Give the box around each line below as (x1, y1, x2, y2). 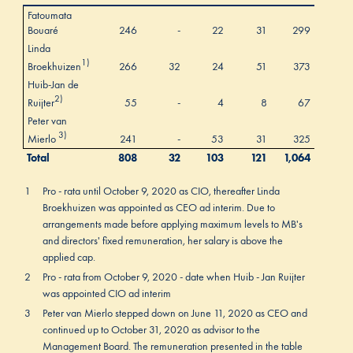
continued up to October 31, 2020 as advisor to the (42, 323, 260, 337)
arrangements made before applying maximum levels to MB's (42, 217, 303, 232)
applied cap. (42, 251, 95, 265)
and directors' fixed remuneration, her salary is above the (42, 234, 283, 248)
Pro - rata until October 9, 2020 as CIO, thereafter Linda (42, 184, 280, 199)
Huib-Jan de (27, 77, 79, 92)
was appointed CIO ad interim (42, 287, 171, 301)
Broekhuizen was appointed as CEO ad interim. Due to (42, 201, 275, 215)
